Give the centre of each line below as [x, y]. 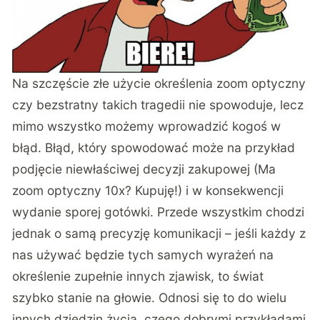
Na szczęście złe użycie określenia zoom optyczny [159, 83]
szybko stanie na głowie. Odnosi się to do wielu [150, 297]
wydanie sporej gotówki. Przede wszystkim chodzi [159, 211]
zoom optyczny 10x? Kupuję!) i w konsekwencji [148, 190]
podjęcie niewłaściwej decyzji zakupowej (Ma [144, 169]
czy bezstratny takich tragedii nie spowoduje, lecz [158, 104]
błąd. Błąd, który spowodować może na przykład [154, 147]
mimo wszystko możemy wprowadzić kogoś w [147, 126]
